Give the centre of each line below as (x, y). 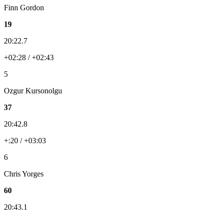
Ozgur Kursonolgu (33, 91)
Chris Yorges (24, 174)
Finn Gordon (24, 8)
